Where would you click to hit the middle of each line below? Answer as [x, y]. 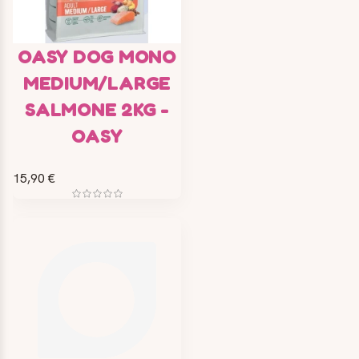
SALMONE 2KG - [97, 109]
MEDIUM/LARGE [97, 83]
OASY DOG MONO [97, 56]
